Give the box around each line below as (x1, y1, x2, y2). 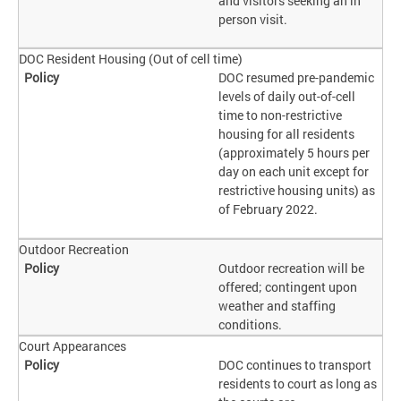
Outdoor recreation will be (218, 260, 365, 277)
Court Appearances (19, 337, 126, 355)
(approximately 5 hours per (218, 144, 371, 162)
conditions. (218, 316, 283, 334)
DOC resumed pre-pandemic (218, 69, 375, 87)
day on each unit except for (218, 163, 370, 181)
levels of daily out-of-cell (218, 88, 356, 106)
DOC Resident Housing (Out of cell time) (19, 50, 243, 68)
